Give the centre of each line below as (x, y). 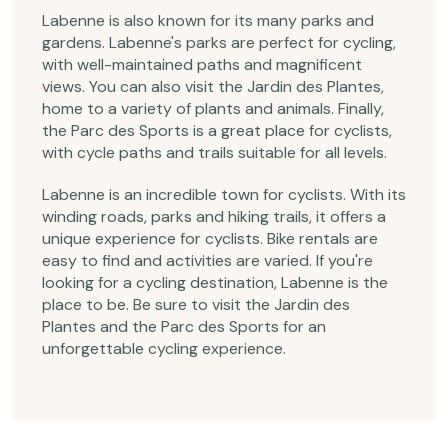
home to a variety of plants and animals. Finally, (213, 109)
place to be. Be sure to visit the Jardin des (196, 305)
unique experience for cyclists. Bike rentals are (210, 239)
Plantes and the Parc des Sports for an (184, 327)
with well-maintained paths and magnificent (202, 65)
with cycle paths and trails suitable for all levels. (214, 153)
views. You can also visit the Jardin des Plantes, (213, 87)
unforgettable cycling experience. (164, 349)
